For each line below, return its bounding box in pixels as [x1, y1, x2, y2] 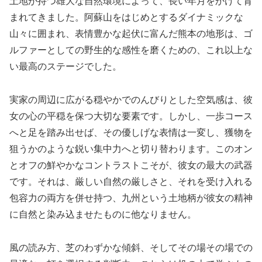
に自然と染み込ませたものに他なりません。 [9, 209, 196, 220]
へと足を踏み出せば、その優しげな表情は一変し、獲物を [9, 127, 253, 138]
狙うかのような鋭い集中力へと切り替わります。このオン [9, 144, 253, 154]
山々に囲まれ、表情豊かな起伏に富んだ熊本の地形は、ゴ [9, 29, 253, 39]
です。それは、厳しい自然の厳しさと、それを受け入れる [9, 177, 253, 187]
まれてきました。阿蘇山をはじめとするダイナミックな [9, 12, 243, 23]
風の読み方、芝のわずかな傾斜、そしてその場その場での [9, 242, 253, 253]
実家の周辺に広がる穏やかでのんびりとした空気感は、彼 [9, 95, 253, 105]
